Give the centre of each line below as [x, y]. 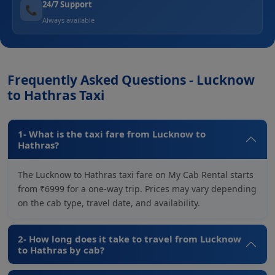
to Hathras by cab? [61, 250]
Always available [68, 20]
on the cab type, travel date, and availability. [109, 203]
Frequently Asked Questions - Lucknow [131, 79]
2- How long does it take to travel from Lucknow [130, 238]
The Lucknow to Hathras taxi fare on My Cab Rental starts [136, 174]
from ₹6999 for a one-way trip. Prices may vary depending [137, 188]
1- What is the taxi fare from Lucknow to [112, 134]
